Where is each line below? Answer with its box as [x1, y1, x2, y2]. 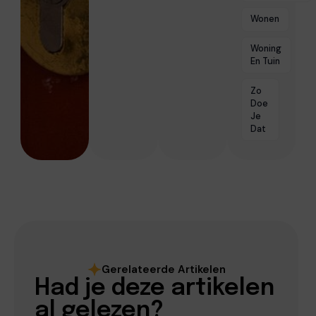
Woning [250, 42, 282, 54]
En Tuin [250, 55, 281, 67]
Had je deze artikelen [34, 276, 274, 300]
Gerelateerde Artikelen [101, 262, 226, 276]
